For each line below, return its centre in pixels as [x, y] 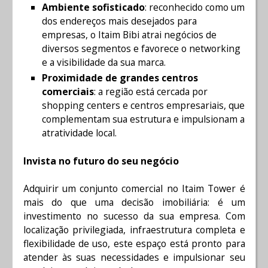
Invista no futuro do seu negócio [101, 161]
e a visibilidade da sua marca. [104, 63]
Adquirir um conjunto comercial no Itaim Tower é [134, 189]
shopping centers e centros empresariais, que [143, 106]
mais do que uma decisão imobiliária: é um [134, 202]
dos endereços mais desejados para [119, 21]
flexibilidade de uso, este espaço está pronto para [134, 244]
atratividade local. [79, 133]
